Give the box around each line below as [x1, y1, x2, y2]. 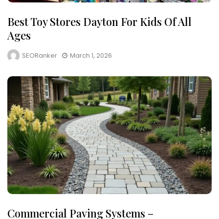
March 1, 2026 [70, 51, 112, 61]
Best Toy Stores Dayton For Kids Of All [7, 14, 192, 29]
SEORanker [22, 51, 57, 61]
